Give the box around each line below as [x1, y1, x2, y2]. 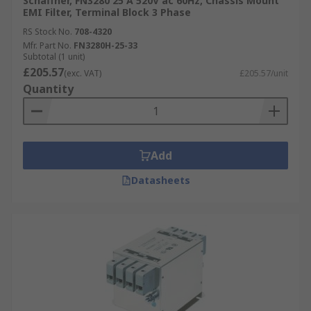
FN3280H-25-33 [74, 40, 137, 51]
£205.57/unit [239, 67, 288, 79]
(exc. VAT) [64, 67, 101, 79]
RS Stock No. [23, 26, 72, 37]
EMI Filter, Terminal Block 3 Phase [23, 6, 191, 19]
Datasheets [131, 174, 190, 187]
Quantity [23, 81, 74, 96]
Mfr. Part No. [23, 40, 72, 51]
